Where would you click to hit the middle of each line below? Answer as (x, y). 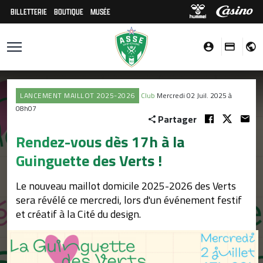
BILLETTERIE (29, 11)
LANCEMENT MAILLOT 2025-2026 (77, 95)
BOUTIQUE (69, 11)
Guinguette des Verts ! (89, 161)
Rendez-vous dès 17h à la (100, 142)
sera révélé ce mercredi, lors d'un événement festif (129, 200)
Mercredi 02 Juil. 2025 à (194, 95)
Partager (177, 119)
